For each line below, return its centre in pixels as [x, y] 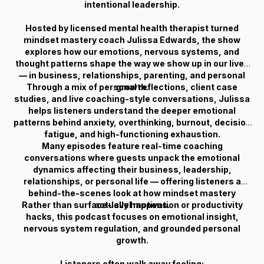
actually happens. [132, 205]
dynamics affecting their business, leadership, [132, 169]
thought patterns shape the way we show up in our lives [132, 63]
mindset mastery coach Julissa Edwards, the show [132, 40]
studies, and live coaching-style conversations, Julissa [132, 99]
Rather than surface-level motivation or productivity [132, 205]
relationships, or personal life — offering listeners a [132, 181]
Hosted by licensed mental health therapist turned [132, 28]
